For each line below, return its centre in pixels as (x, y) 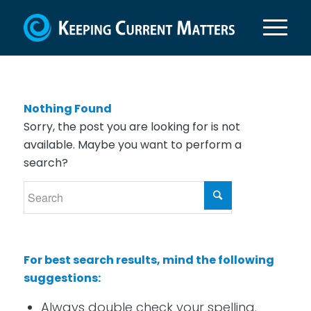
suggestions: (62, 278)
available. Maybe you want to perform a (132, 144)
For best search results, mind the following (149, 260)
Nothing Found (67, 108)
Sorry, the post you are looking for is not (132, 126)
